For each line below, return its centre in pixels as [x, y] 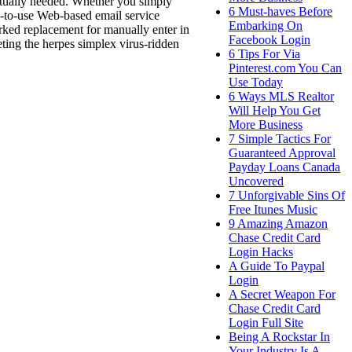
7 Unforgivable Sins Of [287, 195]
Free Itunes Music [273, 209]
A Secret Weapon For [282, 294]
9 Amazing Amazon [278, 223]
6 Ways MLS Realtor [281, 96]
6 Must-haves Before [280, 11]
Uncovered [256, 181]
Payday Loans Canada [284, 167]
